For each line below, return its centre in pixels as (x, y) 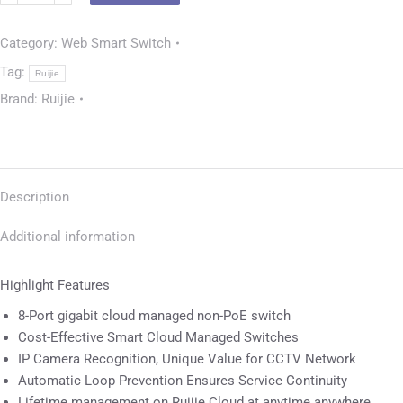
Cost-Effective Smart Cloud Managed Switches (158, 337)
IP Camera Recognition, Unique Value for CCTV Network (187, 359)
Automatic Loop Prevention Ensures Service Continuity (183, 381)
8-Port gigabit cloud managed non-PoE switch (154, 316)
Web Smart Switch (116, 43)
